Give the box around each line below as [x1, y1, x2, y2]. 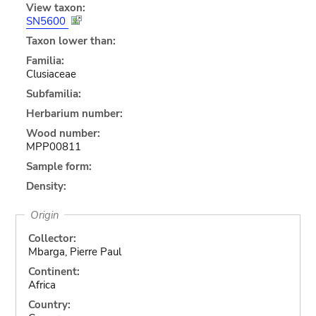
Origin [30, 207, 59, 222]
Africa [28, 277, 56, 292]
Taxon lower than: [25, 33, 116, 48]
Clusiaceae [25, 66, 76, 81]
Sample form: [25, 159, 92, 174]
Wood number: [25, 126, 100, 140]
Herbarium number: [25, 106, 123, 121]
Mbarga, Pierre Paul [28, 244, 121, 259]
